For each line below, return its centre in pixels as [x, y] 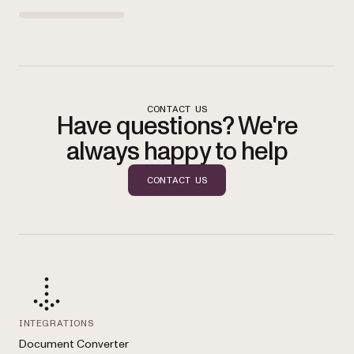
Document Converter [74, 345]
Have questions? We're [177, 127]
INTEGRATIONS [56, 324]
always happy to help [177, 152]
